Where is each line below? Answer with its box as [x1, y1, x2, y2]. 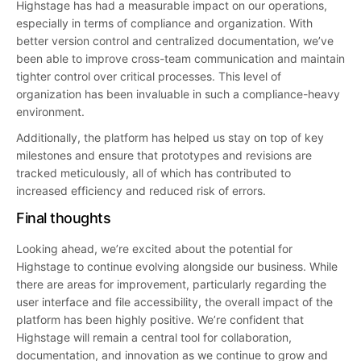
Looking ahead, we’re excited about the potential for [16, 241, 293, 255]
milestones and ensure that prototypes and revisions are [16, 147, 312, 162]
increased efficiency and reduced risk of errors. [16, 183, 266, 197]
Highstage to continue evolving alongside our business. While [16, 259, 338, 273]
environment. [16, 104, 85, 118]
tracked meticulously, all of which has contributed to [16, 165, 291, 180]
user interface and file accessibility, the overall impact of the [16, 294, 333, 309]
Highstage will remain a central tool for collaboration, [16, 330, 292, 344]
